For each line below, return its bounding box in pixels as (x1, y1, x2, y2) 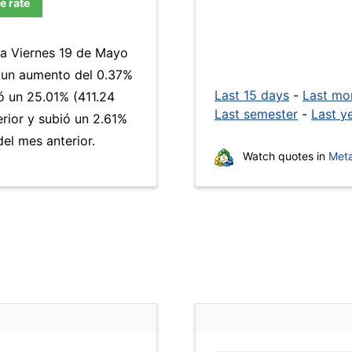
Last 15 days (214, 87, 289, 103)
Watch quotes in (240, 149, 328, 163)
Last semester (214, 106, 298, 122)
